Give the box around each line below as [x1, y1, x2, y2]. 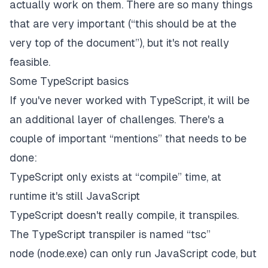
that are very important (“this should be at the [10, 17, 236, 31]
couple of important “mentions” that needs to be [10, 132, 246, 145]
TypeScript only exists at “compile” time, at [10, 170, 221, 184]
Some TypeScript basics [10, 75, 129, 88]
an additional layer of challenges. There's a [10, 113, 224, 126]
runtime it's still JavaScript [10, 190, 140, 203]
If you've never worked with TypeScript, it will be [10, 94, 249, 107]
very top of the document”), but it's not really [10, 36, 229, 50]
